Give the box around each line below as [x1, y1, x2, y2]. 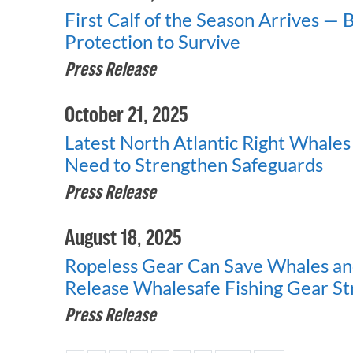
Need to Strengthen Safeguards [65, 153, 323, 176]
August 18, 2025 [65, 225, 182, 248]
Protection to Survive [65, 30, 240, 53]
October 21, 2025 [65, 102, 188, 125]
